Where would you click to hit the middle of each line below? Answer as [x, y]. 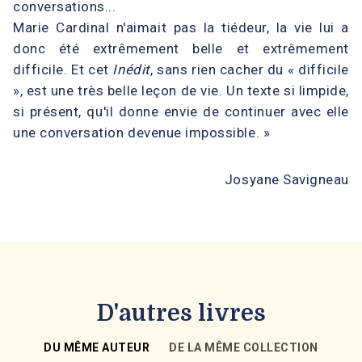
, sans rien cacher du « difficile [249, 69]
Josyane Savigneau [286, 179]
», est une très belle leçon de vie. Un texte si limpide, [181, 90]
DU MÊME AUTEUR [97, 347]
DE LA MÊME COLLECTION [244, 347]
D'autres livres [181, 313]
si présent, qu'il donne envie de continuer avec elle [181, 111]
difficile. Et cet [63, 69]
